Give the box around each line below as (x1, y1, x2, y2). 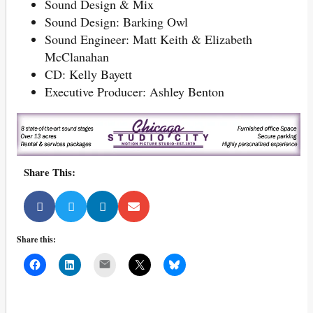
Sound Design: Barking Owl (45, 13, 188, 30)
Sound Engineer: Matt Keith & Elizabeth (45, 30, 252, 48)
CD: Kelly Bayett (45, 65, 132, 82)
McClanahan (45, 48, 109, 65)
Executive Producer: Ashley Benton (45, 82, 224, 100)
